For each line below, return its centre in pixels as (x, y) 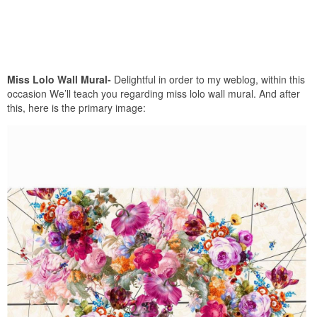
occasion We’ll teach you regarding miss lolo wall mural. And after (154, 93)
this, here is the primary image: (76, 108)
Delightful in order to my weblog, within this (208, 79)
